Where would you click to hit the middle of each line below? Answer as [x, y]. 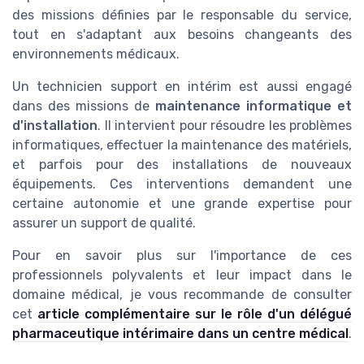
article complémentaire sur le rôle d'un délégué [195, 314]
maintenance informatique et [253, 106]
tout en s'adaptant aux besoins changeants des [182, 35]
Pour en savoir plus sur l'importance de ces [182, 256]
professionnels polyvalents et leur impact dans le [182, 275]
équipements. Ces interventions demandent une [182, 184]
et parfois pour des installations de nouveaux [182, 165]
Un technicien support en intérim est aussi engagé [182, 87]
